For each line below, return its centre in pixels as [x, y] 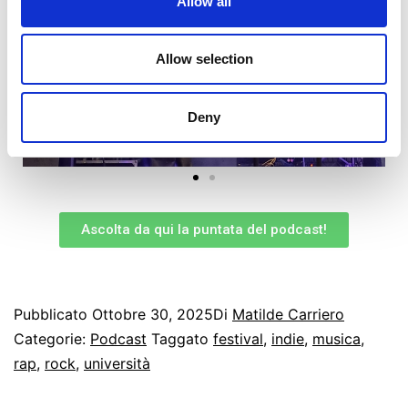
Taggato [182, 338]
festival [238, 338]
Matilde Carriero [288, 314]
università [117, 363]
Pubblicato [53, 314]
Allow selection [204, 59]
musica [337, 338]
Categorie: [52, 338]
